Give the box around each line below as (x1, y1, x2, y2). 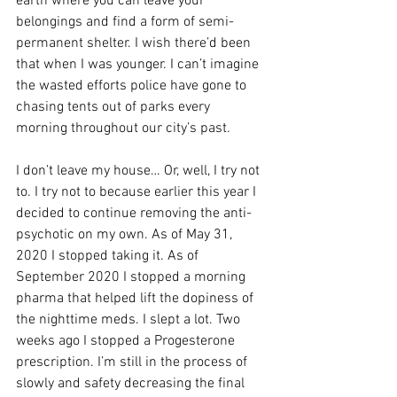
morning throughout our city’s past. (16, 120, 234, 137)
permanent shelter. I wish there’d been (16, 35, 254, 52)
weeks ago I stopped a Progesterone (16, 332, 238, 350)
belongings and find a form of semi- (16, 13, 234, 31)
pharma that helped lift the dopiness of (16, 290, 257, 307)
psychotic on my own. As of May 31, (16, 226, 236, 244)
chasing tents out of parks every (16, 98, 214, 116)
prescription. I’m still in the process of (16, 354, 251, 371)
